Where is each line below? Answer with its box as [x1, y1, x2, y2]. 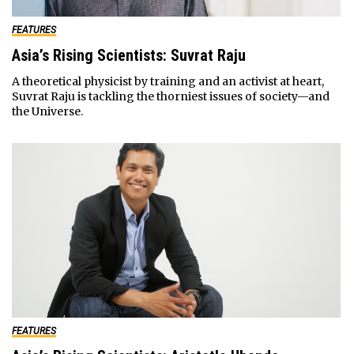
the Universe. [11, 104, 83, 119]
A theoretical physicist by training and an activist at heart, [11, 73, 324, 88]
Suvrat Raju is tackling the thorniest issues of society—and [11, 88, 330, 104]
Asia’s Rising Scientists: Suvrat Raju [11, 45, 246, 65]
